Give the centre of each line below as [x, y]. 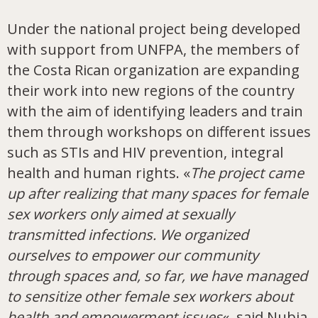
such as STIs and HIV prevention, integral [145, 152]
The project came [247, 173]
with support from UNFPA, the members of [153, 49]
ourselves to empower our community [133, 255]
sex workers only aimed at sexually [121, 214]
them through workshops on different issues [159, 132]
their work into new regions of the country [151, 91]
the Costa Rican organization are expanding [153, 70]
